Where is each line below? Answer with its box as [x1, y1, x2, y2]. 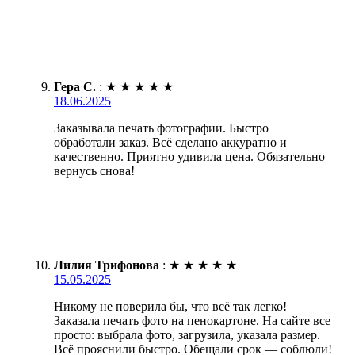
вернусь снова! [54, 163, 135, 177]
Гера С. [54, 79, 96, 94]
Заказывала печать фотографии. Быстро [54, 120, 269, 135]
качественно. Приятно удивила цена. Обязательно [54, 149, 325, 163]
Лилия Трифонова [54, 258, 159, 272]
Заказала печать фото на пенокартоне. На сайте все [54, 313, 330, 327]
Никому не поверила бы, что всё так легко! [54, 299, 287, 313]
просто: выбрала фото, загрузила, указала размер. [54, 327, 320, 342]
